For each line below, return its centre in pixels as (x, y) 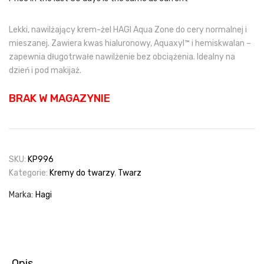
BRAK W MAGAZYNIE (60, 98)
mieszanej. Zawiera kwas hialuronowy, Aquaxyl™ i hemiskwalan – (130, 43)
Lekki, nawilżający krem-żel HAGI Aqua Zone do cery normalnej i (128, 29)
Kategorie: (29, 173)
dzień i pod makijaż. (45, 70)
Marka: (21, 194)
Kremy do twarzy (82, 173)
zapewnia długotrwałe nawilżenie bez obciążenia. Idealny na (122, 57)
